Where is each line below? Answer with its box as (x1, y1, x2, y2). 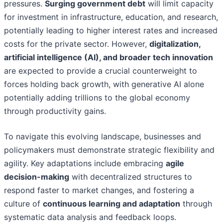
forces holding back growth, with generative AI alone (4, 79, 204, 90)
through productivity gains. (4, 106, 106, 116)
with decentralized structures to (69, 172, 192, 182)
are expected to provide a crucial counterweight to (4, 66, 197, 76)
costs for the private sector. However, (4, 39, 149, 49)
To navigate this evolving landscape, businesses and (4, 131, 201, 142)
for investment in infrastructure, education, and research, (4, 12, 218, 22)
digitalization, (149, 39, 201, 49)
